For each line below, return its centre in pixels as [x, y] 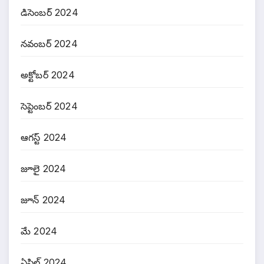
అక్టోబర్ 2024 [48, 75]
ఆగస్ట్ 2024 [44, 137]
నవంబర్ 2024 [49, 43]
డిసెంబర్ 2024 [49, 12]
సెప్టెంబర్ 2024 [49, 106]
